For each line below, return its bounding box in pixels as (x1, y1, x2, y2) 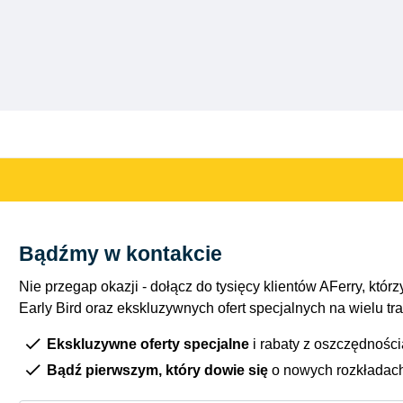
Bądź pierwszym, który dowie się (47, 362, 268, 378)
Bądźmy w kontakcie (19, 241, 222, 265)
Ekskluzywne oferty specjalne (47, 336, 249, 352)
